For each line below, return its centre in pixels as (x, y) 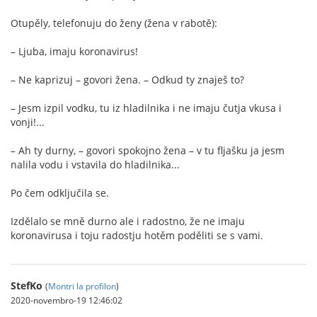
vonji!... (28, 122)
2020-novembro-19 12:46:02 (67, 300)
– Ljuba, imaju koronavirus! (74, 51)
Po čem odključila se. (60, 192)
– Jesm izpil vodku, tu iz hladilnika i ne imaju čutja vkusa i (146, 108)
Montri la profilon (82, 286)
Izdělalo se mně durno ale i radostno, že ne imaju (128, 221)
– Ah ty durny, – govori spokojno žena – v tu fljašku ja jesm (148, 150)
